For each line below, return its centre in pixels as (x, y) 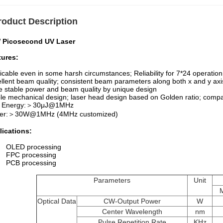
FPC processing (31, 155)
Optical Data (57, 201)
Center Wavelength (132, 212)
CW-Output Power (132, 201)
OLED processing (34, 147)
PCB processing (31, 163)
